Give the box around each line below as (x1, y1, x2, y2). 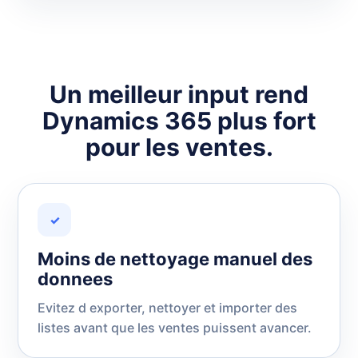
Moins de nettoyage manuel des (38, 249, 312, 269)
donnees (38, 268, 113, 289)
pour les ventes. (85, 133, 273, 161)
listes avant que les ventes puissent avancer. (38, 320, 312, 336)
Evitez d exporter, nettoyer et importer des (38, 300, 297, 316)
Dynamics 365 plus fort (42, 106, 316, 135)
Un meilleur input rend (50, 80, 308, 109)
